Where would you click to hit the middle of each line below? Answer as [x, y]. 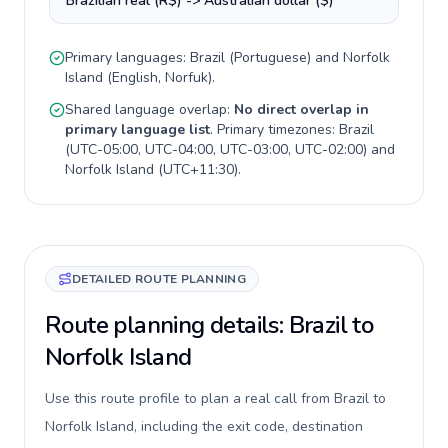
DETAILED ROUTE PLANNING [159, 279]
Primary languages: [127, 57]
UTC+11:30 [198, 169]
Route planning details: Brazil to [209, 325]
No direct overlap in [301, 109]
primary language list [137, 129]
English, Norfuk [160, 77]
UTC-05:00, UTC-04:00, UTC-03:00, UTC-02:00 [216, 149]
